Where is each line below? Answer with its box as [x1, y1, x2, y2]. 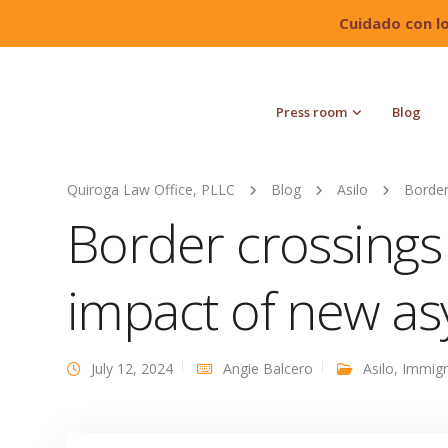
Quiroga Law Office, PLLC [67, 180, 235, 199]
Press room [276, 103, 348, 122]
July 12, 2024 [91, 359, 173, 378]
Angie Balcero [223, 359, 313, 378]
